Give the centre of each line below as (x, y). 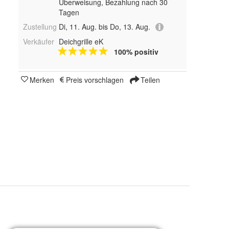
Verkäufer (39, 42)
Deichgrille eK (81, 42)
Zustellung (40, 26)
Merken (42, 80)
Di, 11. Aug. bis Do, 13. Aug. (104, 26)
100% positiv (136, 52)
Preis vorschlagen (95, 80)
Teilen (149, 80)
